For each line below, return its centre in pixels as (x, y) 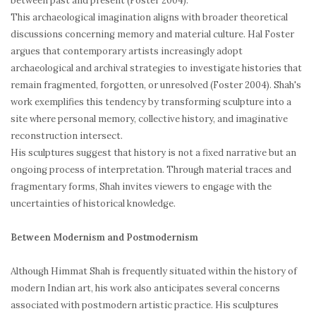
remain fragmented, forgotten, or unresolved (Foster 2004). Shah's (156, 85)
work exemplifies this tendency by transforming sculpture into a (151, 102)
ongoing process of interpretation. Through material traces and (151, 170)
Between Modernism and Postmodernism (104, 238)
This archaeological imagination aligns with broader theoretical (149, 18)
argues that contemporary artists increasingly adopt (127, 51)
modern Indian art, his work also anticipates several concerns (145, 288)
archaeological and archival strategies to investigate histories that (156, 68)
